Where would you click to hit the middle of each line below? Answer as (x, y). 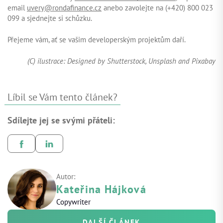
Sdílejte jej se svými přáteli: (61, 120)
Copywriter (73, 202)
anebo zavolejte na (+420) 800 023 (157, 8)
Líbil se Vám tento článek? (62, 97)
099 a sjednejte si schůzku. (50, 18)
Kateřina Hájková (101, 189)
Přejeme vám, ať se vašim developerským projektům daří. (97, 40)
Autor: (66, 177)
